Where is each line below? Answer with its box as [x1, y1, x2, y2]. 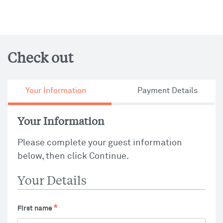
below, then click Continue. [17, 152, 129, 161]
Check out [7, 48, 73, 66]
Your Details [17, 172, 87, 188]
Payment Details [137, 87, 198, 95]
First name [17, 205, 52, 212]
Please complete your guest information [17, 138, 182, 147]
